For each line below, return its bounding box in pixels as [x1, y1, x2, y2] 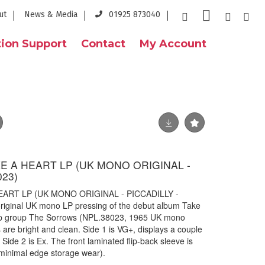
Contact [81, 37, 125, 50]
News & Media [24, 9, 77, 20]
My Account [140, 37, 206, 50]
